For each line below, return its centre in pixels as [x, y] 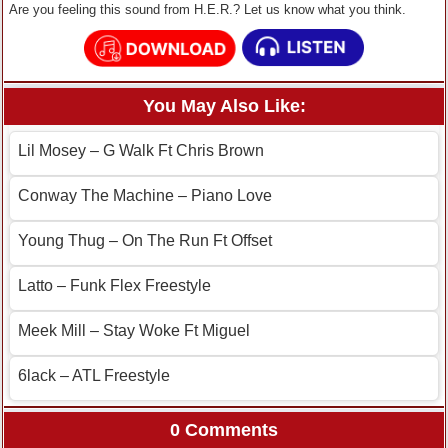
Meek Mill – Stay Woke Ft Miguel [134, 331]
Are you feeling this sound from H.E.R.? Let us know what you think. [207, 10]
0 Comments [224, 430]
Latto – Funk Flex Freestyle [114, 286]
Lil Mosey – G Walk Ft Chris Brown [141, 151]
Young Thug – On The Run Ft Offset [145, 241]
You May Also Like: [224, 106]
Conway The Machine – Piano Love [145, 196]
